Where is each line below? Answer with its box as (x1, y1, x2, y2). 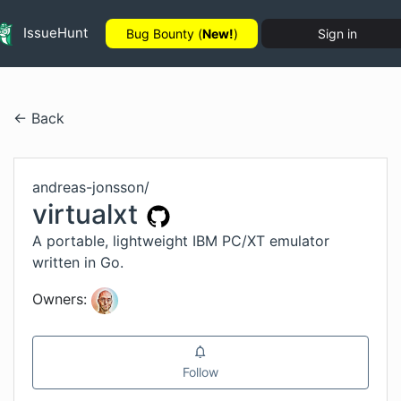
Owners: (32, 290, 87, 309)
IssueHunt (20, 23, 88, 41)
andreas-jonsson (32, 178, 144, 196)
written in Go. (32, 253, 124, 271)
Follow (183, 363, 218, 380)
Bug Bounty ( (125, 26, 202, 41)
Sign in (318, 26, 357, 41)
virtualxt (32, 198, 138, 230)
